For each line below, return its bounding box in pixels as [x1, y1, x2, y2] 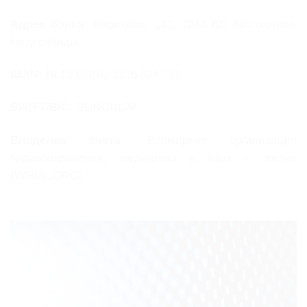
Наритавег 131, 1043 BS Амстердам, [88, 17, 297, 31]
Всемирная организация [124, 134, 297, 147]
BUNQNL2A [73, 101, 138, 114]
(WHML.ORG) [10, 169, 83, 183]
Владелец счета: [10, 134, 125, 147]
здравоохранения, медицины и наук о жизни [10, 151, 297, 165]
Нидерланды [10, 35, 78, 49]
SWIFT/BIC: [10, 101, 73, 114]
